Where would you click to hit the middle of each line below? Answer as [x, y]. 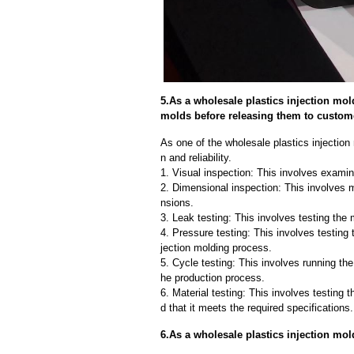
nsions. [177, 202]
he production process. [213, 277]
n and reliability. [196, 157]
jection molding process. [216, 247]
